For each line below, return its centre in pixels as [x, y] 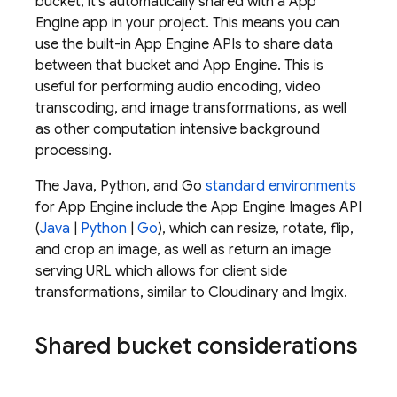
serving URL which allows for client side [161, 271]
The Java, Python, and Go [121, 186]
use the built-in [85, 44]
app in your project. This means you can [209, 23]
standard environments [281, 186]
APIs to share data [271, 44]
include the [172, 207]
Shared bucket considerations [197, 346]
